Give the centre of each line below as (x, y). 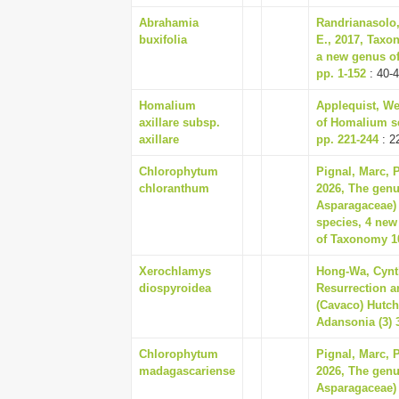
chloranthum (174, 188)
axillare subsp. (179, 122)
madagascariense (187, 371)
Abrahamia (169, 23)
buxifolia (163, 40)
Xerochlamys (175, 271)
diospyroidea (175, 288)
